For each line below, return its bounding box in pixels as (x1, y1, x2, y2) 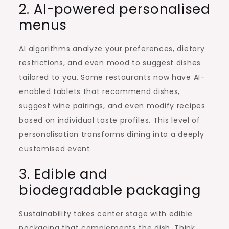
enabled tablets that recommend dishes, (19, 86, 180, 97)
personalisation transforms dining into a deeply (19, 129, 204, 140)
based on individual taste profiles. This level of (19, 114, 200, 125)
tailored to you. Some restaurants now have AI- (19, 72, 205, 82)
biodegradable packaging (19, 180, 201, 199)
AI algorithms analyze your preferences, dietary (19, 43, 205, 54)
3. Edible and (19, 165, 107, 184)
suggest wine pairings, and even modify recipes (19, 100, 205, 111)
